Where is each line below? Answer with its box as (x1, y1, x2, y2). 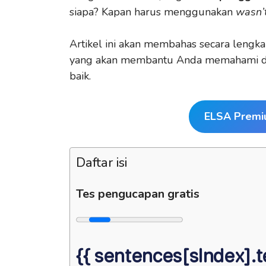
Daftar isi (76, 154, 127, 172)
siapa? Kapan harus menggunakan (69, 5, 236, 19)
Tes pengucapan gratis (76, 186, 199, 202)
